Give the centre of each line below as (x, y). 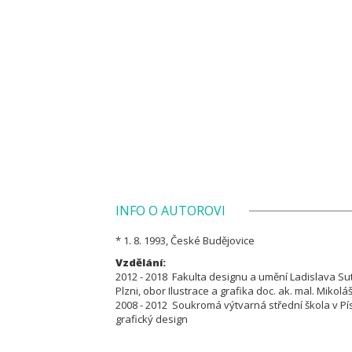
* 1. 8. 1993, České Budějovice (185, 240)
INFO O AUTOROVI (170, 211)
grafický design (152, 319)
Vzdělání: (141, 262)
